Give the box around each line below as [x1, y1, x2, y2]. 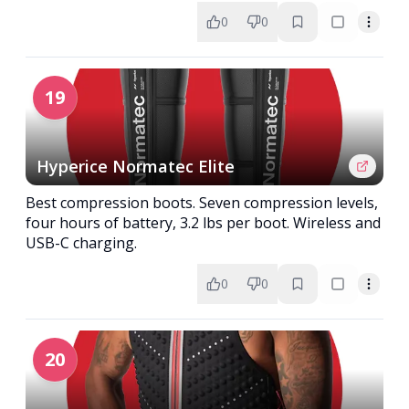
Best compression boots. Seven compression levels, [26, 193, 378, 213]
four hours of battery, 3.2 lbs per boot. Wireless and [26, 213, 381, 233]
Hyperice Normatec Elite [37, 155, 235, 177]
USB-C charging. [26, 233, 137, 253]
